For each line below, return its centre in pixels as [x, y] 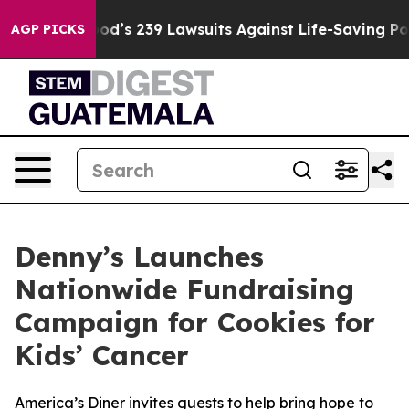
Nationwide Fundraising [184, 289]
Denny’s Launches [139, 257]
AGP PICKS [48, 29]
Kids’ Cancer [102, 355]
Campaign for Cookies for [195, 322]
